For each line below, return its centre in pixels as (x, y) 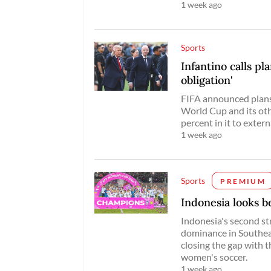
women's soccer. (214, 256)
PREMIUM (243, 181)
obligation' (207, 80)
